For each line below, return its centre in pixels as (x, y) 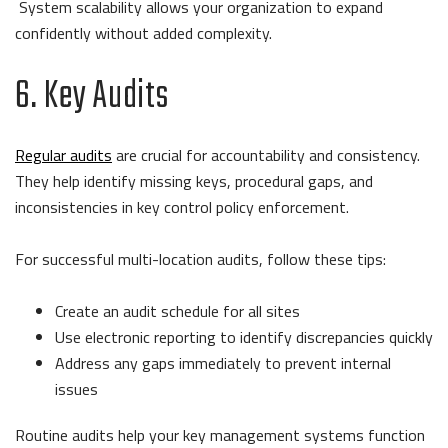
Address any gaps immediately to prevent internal (223, 363)
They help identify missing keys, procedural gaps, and (194, 181)
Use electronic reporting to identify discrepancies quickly (244, 337)
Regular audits (63, 155)
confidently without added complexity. (145, 33)
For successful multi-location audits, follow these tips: (202, 259)
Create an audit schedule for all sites (177, 311)
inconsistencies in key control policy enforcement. (184, 207)
